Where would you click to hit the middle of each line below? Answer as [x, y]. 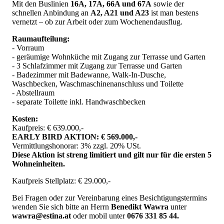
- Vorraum [28, 47]
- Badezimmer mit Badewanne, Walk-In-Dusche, [89, 74]
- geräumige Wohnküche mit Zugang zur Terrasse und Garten [109, 56]
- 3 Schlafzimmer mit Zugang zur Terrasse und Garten [97, 65]
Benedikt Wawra [139, 206]
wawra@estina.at [41, 215]
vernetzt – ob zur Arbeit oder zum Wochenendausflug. [98, 21]
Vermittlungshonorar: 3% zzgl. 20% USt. [76, 145]
